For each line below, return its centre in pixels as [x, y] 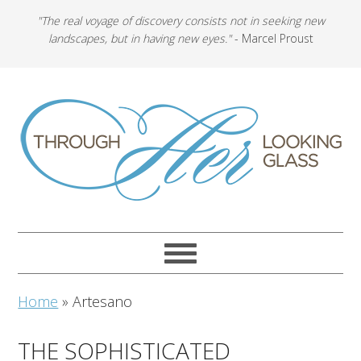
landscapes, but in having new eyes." [139, 38]
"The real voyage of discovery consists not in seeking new [180, 21]
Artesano [103, 301]
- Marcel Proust [272, 38]
